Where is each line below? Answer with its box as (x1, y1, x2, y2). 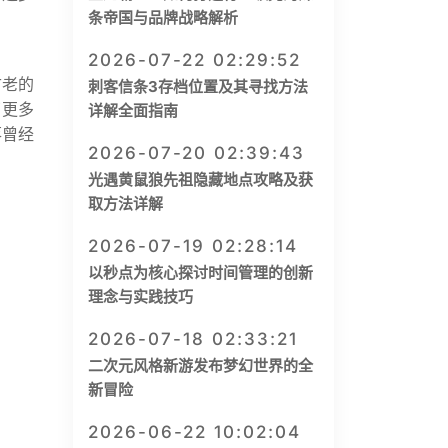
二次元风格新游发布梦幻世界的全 (88, 356, 313, 375)
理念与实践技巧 (88, 287, 193, 306)
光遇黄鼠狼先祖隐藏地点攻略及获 (88, 170, 313, 189)
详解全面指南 (88, 101, 178, 120)
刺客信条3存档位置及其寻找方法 (88, 77, 308, 96)
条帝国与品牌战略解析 (88, 8, 238, 27)
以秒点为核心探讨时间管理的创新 (88, 263, 313, 282)
